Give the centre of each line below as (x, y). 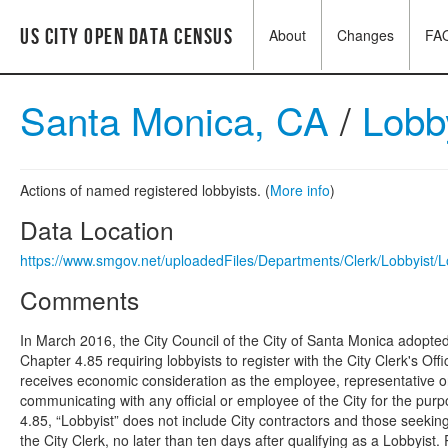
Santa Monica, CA (174, 119)
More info (300, 190)
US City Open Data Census (126, 37)
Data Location (97, 229)
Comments (79, 299)
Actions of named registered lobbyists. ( (145, 190)
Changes (365, 35)
